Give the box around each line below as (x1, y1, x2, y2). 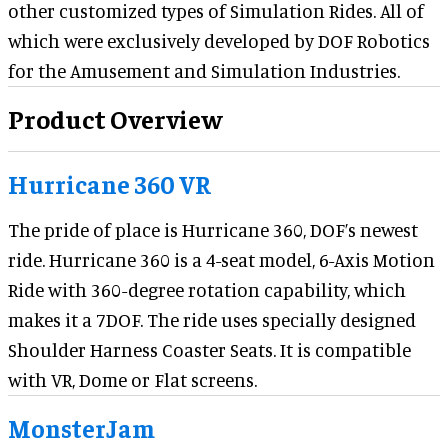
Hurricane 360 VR (8, 167, 211, 199)
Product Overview (8, 101, 222, 135)
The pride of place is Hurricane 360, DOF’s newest (8, 217, 418, 241)
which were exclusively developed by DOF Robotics (8, 28, 430, 52)
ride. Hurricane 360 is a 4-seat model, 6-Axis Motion (8, 247, 435, 271)
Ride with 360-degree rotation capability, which (8, 277, 406, 301)
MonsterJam (8, 411, 155, 443)
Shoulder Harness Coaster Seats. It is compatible (8, 337, 411, 361)
